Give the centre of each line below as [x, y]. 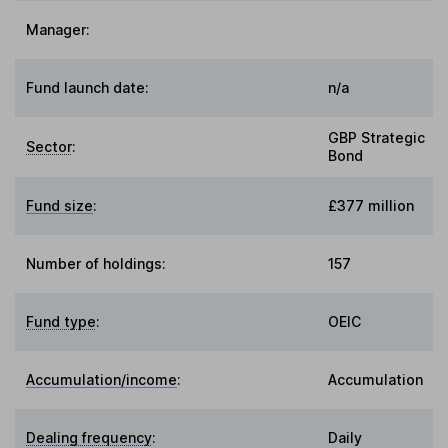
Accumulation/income [102, 380]
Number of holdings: [96, 264]
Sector [49, 147]
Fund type [61, 322]
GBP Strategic [376, 138]
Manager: [58, 30]
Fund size [60, 206]
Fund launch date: [88, 88]
